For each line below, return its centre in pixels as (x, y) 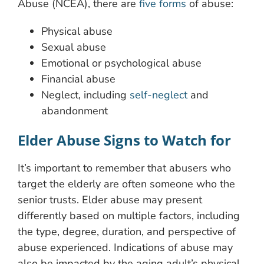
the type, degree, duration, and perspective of (127, 231)
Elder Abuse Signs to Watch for (124, 140)
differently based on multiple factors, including (129, 215)
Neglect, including (85, 95)
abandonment (75, 110)
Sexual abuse (74, 47)
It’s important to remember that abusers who (124, 168)
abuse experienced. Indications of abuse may (125, 247)
